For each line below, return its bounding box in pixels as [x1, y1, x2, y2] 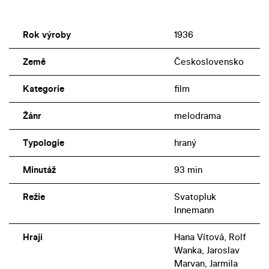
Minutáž [22, 163, 56, 176]
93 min [174, 163, 202, 176]
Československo [174, 55, 244, 68]
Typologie [22, 136, 64, 149]
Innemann [174, 203, 214, 216]
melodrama [174, 109, 221, 122]
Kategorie [22, 82, 64, 95]
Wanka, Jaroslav [174, 243, 240, 256]
